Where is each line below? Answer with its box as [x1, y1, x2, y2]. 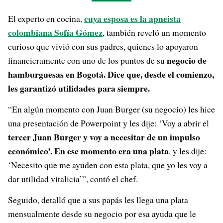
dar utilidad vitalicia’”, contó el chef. [8, 173, 138, 185]
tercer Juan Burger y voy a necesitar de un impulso [8, 130, 200, 143]
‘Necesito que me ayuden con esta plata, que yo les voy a [8, 159, 208, 171]
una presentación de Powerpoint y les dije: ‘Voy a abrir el [8, 117, 209, 129]
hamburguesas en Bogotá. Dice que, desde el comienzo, [8, 68, 214, 81]
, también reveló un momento [103, 26, 206, 38]
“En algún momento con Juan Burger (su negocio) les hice [8, 103, 215, 115]
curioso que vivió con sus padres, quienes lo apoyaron [8, 40, 198, 52]
